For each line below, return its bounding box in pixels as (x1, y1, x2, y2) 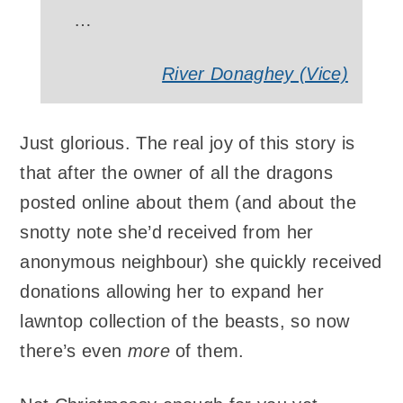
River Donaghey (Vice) (162, 64, 348, 85)
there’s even (20, 340, 128, 361)
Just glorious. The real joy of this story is (20, 132, 355, 153)
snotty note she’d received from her (20, 221, 314, 242)
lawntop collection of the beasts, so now (20, 310, 350, 331)
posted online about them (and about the (20, 192, 356, 212)
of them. (169, 340, 245, 361)
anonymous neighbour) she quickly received (20, 251, 382, 272)
